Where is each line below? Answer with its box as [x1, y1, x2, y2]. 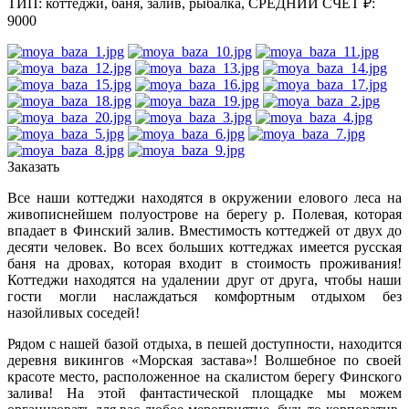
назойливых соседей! [7, 304, 140, 320]
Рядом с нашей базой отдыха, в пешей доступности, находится [7, 335, 402, 351]
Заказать [7, 158, 59, 174]
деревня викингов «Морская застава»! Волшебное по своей [7, 351, 402, 368]
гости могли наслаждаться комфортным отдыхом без [7, 288, 402, 304]
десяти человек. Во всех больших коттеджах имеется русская [7, 238, 402, 255]
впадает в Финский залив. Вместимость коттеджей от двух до [7, 222, 402, 238]
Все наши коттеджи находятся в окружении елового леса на [7, 189, 402, 205]
